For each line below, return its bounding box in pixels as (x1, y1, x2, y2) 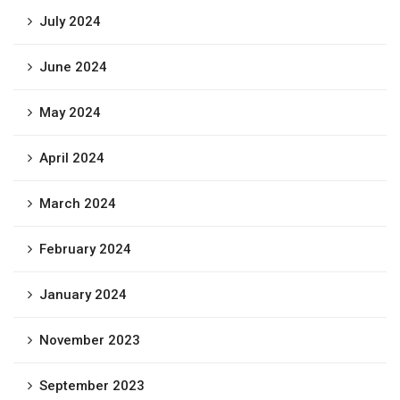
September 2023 (39, 378, 145, 394)
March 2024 (39, 196, 116, 212)
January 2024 (39, 287, 127, 303)
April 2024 (39, 150, 104, 166)
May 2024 (39, 104, 101, 121)
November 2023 (39, 332, 140, 348)
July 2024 (39, 13, 101, 29)
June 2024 (39, 59, 107, 75)
